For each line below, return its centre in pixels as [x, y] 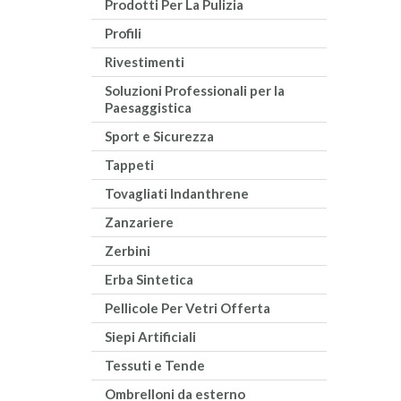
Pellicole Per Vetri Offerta [188, 308]
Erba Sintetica [149, 280]
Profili [123, 34]
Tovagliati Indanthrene [177, 194]
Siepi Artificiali [150, 337]
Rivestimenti [145, 62]
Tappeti [129, 165]
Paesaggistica [148, 108]
